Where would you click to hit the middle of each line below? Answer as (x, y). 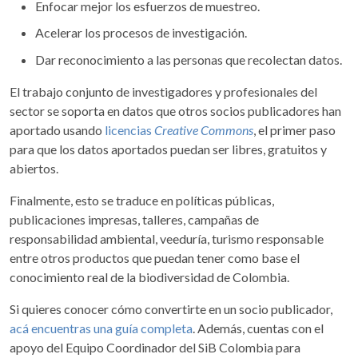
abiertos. (34, 168)
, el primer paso (294, 129)
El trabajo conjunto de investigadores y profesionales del (163, 91)
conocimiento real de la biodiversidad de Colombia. (149, 276)
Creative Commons (204, 129)
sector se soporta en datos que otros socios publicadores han (175, 110)
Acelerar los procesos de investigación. (141, 33)
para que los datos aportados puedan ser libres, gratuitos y (168, 149)
